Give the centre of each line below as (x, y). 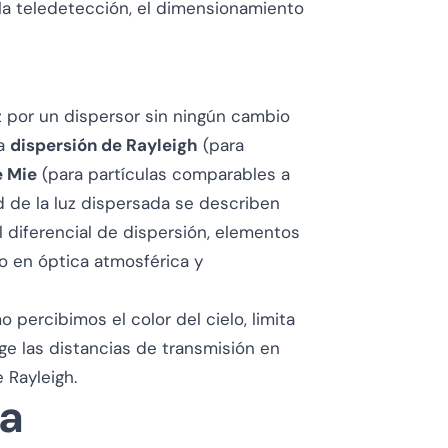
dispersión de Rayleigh (104, 145)
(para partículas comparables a (163, 174)
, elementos (253, 232)
